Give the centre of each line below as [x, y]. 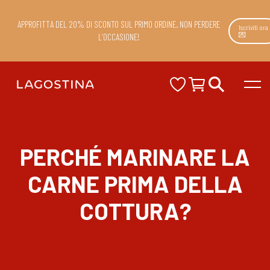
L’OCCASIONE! [119, 37]
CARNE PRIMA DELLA [135, 184]
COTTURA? [135, 211]
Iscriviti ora [254, 27]
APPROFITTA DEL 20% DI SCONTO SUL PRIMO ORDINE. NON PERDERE [119, 24]
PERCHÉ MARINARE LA [135, 157]
